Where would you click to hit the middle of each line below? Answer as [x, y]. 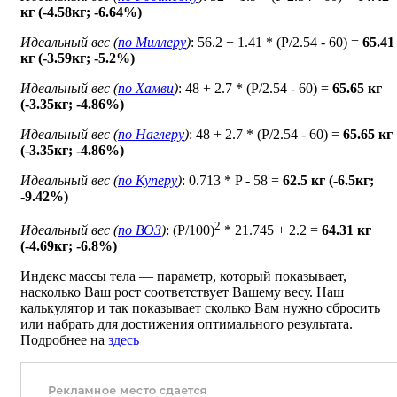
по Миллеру [152, 43]
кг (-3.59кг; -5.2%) [78, 58]
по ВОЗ [140, 230]
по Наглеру [151, 135]
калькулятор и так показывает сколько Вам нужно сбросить [200, 308]
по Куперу [148, 181]
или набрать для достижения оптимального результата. [187, 324]
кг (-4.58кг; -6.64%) [81, 12]
